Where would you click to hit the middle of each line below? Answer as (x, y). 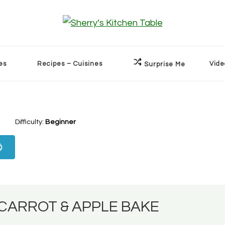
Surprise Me (164, 64)
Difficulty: (30, 122)
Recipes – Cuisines (70, 64)
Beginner (61, 122)
